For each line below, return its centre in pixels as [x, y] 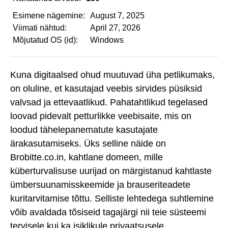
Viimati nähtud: [40, 28]
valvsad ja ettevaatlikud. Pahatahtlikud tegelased [109, 102]
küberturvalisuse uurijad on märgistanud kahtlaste [111, 171]
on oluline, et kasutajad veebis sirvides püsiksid [106, 88]
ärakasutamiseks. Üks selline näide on [88, 143]
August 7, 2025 [117, 16]
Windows [107, 40]
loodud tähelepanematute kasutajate [84, 130]
